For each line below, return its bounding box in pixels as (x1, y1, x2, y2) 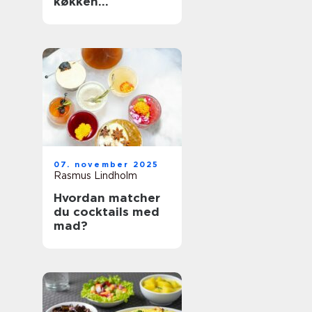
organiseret (54, 8, 126, 22)
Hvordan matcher (54, 191, 160, 205)
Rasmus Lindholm (54, 170, 137, 181)
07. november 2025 (54, 159, 159, 169)
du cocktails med (54, 205, 159, 219)
